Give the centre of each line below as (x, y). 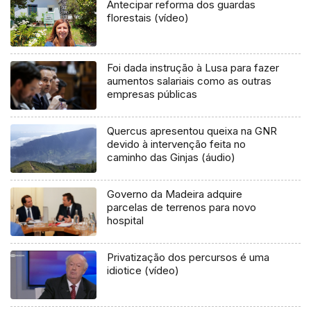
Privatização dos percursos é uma (188, 257)
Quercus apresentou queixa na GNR (192, 131)
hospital (126, 220)
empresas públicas (152, 94)
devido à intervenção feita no (177, 144)
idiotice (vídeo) (143, 270)
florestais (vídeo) (148, 18)
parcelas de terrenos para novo (182, 207)
